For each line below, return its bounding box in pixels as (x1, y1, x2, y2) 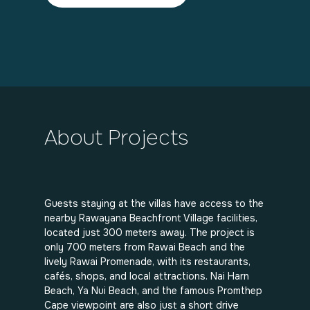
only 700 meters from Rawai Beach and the (44, 241, 245, 253)
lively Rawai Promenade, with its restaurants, (44, 255, 250, 268)
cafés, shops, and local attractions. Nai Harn (44, 270, 249, 282)
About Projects (44, 125, 188, 151)
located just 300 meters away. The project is (44, 226, 255, 239)
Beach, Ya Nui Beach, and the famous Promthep (44, 284, 262, 297)
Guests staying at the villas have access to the (44, 197, 264, 210)
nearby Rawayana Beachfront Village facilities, (44, 212, 257, 224)
